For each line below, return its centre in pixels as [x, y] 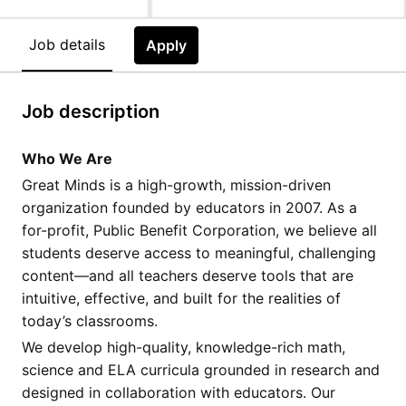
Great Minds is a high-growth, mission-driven [176, 184]
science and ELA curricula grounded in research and [201, 369]
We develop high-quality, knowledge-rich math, [184, 347]
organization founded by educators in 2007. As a [189, 207]
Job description [91, 111]
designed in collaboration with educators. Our [179, 392]
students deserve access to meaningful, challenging [199, 252]
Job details [67, 44]
